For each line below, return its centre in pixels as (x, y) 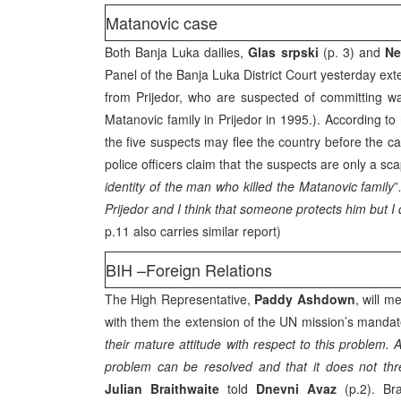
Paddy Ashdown (305, 299)
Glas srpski (283, 52)
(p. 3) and (354, 52)
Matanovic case (162, 22)
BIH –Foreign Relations (189, 269)
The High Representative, (180, 299)
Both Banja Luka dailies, (175, 52)
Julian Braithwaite (162, 388)
